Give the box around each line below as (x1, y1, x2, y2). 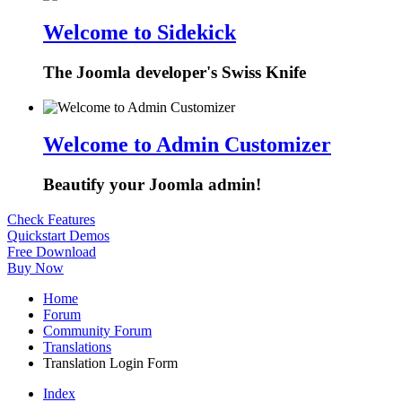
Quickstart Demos (7, 228, 109, 244)
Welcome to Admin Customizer (43, 133, 331, 157)
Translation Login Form (43, 355, 178, 371)
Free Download (7, 244, 96, 260)
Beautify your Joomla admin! (43, 175, 261, 195)
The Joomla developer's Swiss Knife (43, 62, 306, 82)
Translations (43, 339, 111, 355)
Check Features (7, 212, 95, 228)
